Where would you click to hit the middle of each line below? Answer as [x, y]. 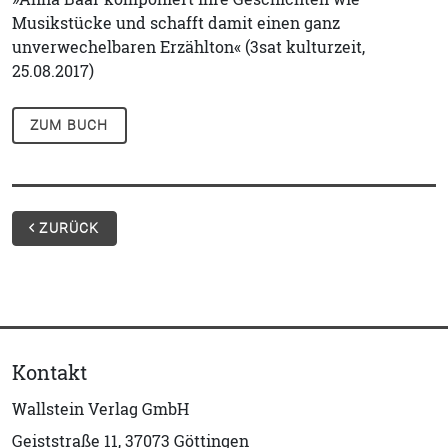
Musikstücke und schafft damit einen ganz [176, 23]
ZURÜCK [67, 228]
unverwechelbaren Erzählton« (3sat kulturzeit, [188, 47]
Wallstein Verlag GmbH [100, 409]
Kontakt [49, 372]
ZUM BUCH [69, 125]
